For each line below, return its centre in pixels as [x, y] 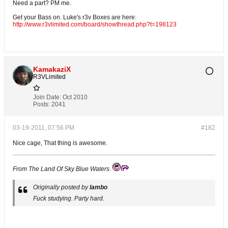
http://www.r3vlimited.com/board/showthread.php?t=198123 [95, 24]
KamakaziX [52, 69]
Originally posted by [61, 187]
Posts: [41, 104]
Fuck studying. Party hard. [69, 198]
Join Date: [47, 97]
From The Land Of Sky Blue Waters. [62, 169]
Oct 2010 [75, 97]
